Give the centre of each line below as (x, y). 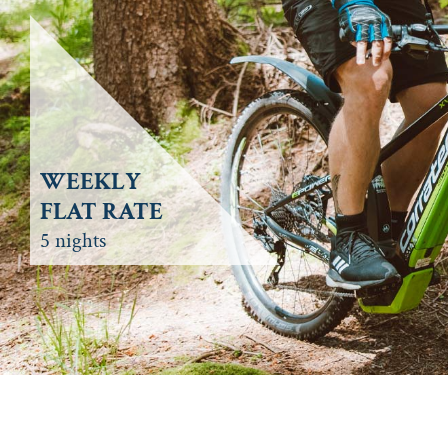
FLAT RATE (101, 212)
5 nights (73, 241)
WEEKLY (90, 182)
